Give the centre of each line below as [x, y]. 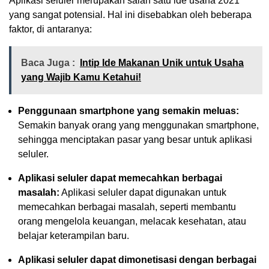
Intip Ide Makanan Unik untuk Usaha [162, 62]
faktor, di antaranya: [50, 29]
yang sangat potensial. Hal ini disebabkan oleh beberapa [130, 14]
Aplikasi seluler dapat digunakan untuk [143, 192]
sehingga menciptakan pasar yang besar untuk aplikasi [135, 139]
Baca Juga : [48, 62]
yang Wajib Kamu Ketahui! [81, 77]
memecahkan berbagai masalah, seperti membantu [127, 207]
